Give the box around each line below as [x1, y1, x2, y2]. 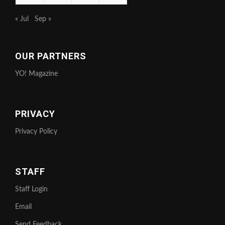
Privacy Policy [15, 128, 57, 136]
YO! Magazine [15, 70, 58, 78]
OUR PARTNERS [15, 51, 86, 62]
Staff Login [15, 186, 48, 193]
